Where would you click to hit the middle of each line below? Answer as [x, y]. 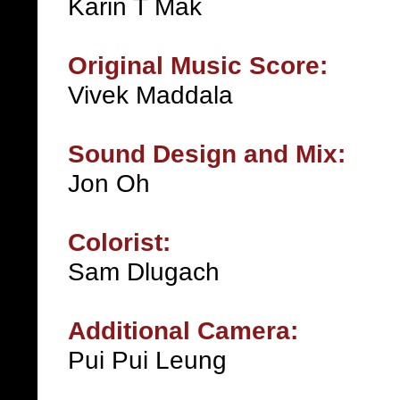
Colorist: [119, 242]
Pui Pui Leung [147, 360]
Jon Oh [109, 183]
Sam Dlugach [144, 271]
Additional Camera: [183, 330]
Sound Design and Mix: [207, 154]
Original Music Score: [198, 65]
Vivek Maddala [150, 95]
